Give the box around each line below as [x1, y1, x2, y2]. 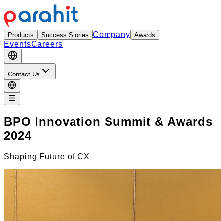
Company [93, 30, 130, 38]
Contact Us [8, 71, 40, 78]
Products [8, 31, 34, 38]
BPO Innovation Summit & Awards [4, 114, 213, 128]
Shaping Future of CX [4, 152, 90, 161]
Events [4, 40, 31, 48]
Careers [31, 40, 63, 48]
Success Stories [41, 31, 89, 38]
